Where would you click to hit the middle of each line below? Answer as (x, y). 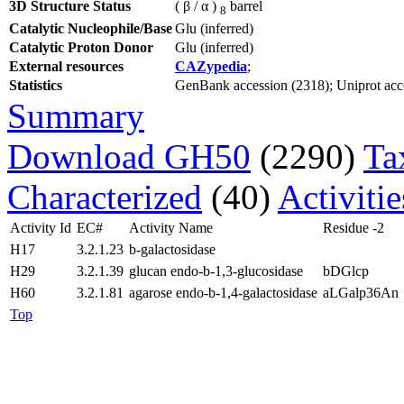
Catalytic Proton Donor (81, 47)
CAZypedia (211, 66)
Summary (76, 115)
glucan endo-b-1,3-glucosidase (216, 271)
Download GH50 (129, 156)
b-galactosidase (172, 249)
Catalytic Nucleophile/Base (91, 28)
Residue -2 (353, 227)
